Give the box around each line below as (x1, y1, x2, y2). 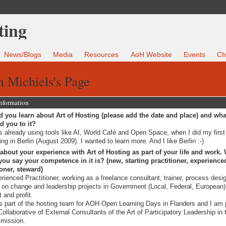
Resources (84, 50, 119, 59)
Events (183, 50, 205, 59)
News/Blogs (4, 50, 42, 59)
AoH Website (130, 50, 172, 59)
